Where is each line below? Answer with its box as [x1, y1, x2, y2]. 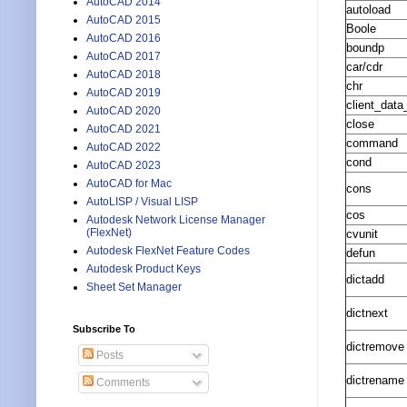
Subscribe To [73, 323, 135, 335]
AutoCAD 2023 [86, 159, 161, 173]
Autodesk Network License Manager [86, 213, 265, 227]
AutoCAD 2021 [86, 123, 161, 136]
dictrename [346, 373, 404, 388]
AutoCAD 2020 [86, 104, 161, 118]
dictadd [346, 273, 384, 287]
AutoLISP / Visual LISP [86, 195, 198, 209]
